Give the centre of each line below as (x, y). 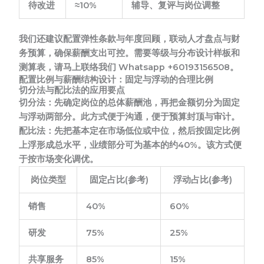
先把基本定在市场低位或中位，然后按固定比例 (147, 131)
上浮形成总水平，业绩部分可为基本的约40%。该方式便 (131, 145)
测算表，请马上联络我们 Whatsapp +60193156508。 (129, 67)
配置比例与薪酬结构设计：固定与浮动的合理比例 (116, 79)
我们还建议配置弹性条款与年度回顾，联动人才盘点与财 (130, 39)
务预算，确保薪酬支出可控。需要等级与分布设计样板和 (130, 53)
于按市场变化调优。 (59, 159)
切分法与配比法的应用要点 (72, 90)
